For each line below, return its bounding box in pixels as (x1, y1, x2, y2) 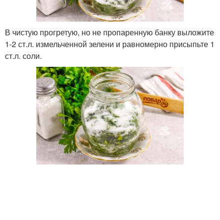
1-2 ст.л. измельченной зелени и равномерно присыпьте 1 (5, 38, 215, 50)
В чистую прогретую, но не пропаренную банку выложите (5, 27, 214, 38)
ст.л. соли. (5, 50, 42, 62)
